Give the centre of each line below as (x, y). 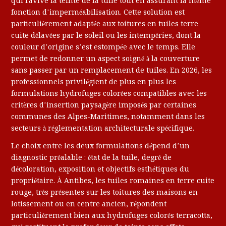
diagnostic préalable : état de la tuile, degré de (92, 158)
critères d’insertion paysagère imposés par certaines (104, 105)
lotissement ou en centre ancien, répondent (89, 204)
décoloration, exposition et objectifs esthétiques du (100, 169)
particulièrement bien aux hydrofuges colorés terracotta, (112, 216)
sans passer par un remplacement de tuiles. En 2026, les (112, 70)
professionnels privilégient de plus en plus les (94, 82)
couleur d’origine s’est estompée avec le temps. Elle (103, 47)
